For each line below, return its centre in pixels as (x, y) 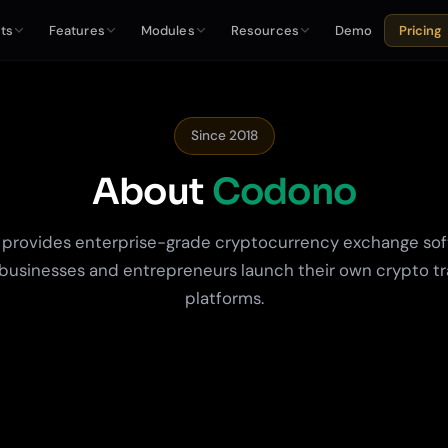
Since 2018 (224, 135)
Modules (167, 30)
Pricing (421, 30)
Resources (264, 30)
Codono (284, 191)
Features (76, 30)
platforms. (224, 298)
